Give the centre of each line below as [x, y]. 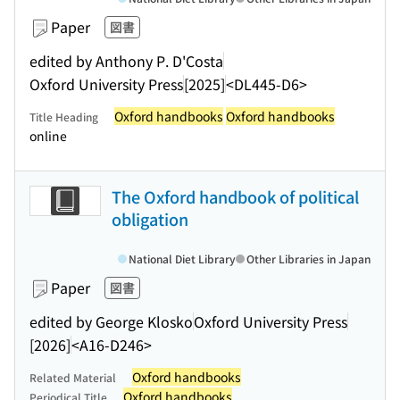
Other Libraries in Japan [308, 258]
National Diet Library [182, 258]
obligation [150, 219]
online [48, 136]
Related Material [73, 377]
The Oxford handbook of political [235, 196]
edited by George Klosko [111, 321]
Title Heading [64, 117]
